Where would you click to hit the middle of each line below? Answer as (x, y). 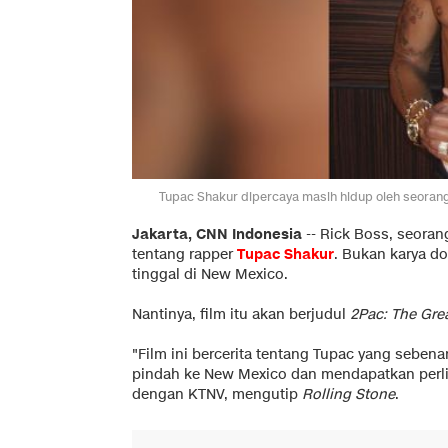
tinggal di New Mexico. (210, 274)
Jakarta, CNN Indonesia (217, 234)
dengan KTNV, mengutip (217, 394)
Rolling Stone (348, 394)
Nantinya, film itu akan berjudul (241, 314)
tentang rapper (184, 254)
